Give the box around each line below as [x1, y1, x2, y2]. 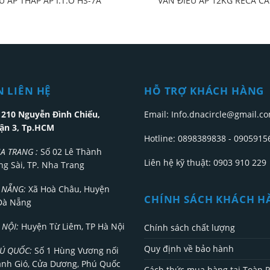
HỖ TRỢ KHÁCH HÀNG [144, 84, 265, 98]
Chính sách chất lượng [144, 222, 235, 234]
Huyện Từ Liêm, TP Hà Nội [19, 221, 125, 233]
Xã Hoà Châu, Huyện [26, 183, 110, 195]
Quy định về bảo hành [144, 243, 234, 255]
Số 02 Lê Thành [38, 145, 102, 157]
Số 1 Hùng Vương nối [32, 245, 119, 257]
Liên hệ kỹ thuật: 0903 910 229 [144, 157, 266, 169]
